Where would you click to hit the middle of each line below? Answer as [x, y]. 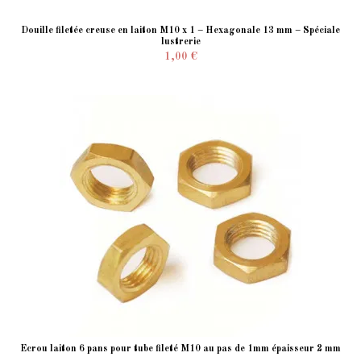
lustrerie [180, 42]
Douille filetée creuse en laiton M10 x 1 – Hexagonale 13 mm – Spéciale [180, 31]
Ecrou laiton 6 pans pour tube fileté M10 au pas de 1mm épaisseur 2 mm [180, 349]
